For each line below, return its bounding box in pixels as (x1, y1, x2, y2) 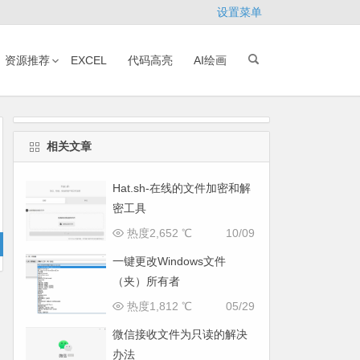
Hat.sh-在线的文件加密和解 (112, 182, 251, 194)
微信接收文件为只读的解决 (112, 328, 247, 341)
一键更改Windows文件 (112, 255, 226, 268)
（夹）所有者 (112, 275, 180, 288)
